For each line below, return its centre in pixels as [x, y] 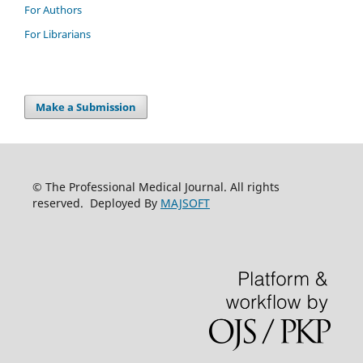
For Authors [53, 10]
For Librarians [58, 34]
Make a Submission [86, 107]
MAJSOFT [185, 203]
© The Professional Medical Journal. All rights [156, 187]
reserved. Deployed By [96, 203]
